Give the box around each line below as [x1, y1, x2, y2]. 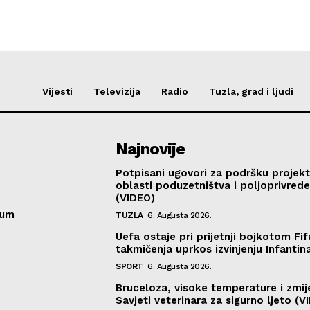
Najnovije [116, 139, 185, 159]
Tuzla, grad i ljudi [209, 86, 293, 98]
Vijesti [42, 86, 73, 98]
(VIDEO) [116, 192, 156, 205]
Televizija [93, 86, 140, 98]
